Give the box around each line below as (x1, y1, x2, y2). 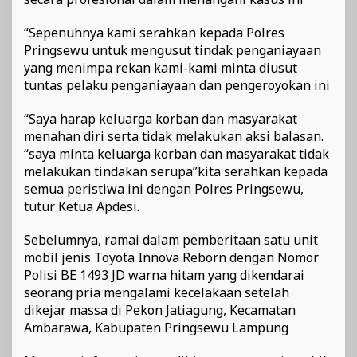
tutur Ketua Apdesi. (24, 197, 139, 215)
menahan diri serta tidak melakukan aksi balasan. (24, 127, 324, 145)
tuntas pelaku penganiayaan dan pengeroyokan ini (24, 76, 330, 94)
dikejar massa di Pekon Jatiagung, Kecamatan (24, 300, 296, 319)
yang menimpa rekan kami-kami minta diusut (24, 58, 297, 76)
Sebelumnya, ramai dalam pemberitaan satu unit (24, 230, 318, 249)
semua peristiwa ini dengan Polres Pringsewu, (24, 179, 304, 198)
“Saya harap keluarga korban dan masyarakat (24, 109, 297, 127)
